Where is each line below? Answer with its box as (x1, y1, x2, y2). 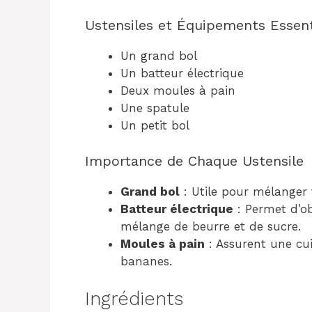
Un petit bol (120, 118, 189, 132)
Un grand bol (120, 49, 197, 63)
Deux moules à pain (120, 84, 235, 97)
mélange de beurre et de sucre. (120, 219, 301, 233)
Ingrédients (85, 288, 183, 310)
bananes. (120, 253, 172, 268)
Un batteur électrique (120, 66, 244, 80)
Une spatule (120, 101, 189, 115)
